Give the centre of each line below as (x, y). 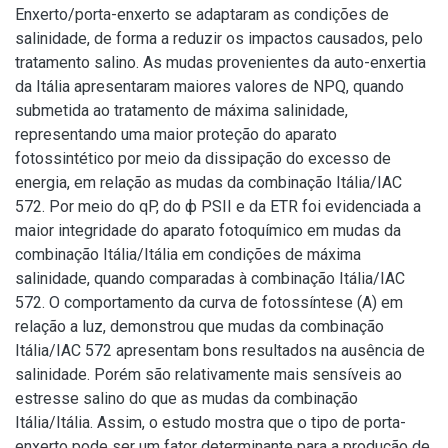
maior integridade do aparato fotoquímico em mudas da (208, 230)
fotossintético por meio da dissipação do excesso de (203, 158)
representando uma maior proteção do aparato (176, 134)
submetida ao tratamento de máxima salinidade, (181, 110)
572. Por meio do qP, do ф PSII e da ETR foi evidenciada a (218, 206)
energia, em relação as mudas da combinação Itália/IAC (208, 182)
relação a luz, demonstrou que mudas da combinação (199, 326)
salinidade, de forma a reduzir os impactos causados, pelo (219, 38)
